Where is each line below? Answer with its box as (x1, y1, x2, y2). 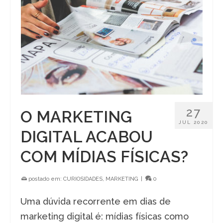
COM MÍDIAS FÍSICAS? (20, 147, 188, 166)
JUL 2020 (179, 119, 209, 125)
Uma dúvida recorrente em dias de (20, 196, 171, 207)
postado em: (27, 175, 63, 182)
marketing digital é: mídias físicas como (20, 211, 189, 222)
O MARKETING (20, 107, 132, 126)
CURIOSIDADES (63, 175, 103, 182)
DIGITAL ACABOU (20, 127, 153, 146)
